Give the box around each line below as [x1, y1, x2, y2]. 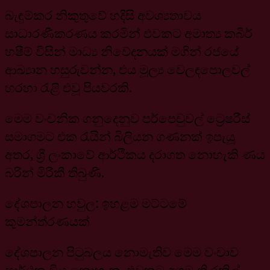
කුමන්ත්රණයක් [5, 212, 90, 230]
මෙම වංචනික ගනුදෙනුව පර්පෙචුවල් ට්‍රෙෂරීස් [5, 109, 250, 127]
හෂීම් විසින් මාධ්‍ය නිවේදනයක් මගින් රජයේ [5, 42, 239, 60]
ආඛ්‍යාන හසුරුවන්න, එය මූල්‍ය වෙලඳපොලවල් [5, 60, 250, 78]
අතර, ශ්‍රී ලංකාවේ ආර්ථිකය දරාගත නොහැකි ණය [5, 145, 265, 163]
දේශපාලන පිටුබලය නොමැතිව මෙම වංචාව [5, 243, 239, 260]
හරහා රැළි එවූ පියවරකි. [5, 78, 132, 96]
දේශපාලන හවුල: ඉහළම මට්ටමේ [5, 194, 187, 212]
